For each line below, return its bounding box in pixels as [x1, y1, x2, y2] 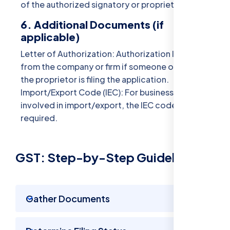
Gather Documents [26, 193, 110, 205]
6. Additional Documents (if [21, 18, 164, 31]
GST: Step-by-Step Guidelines [15, 149, 198, 165]
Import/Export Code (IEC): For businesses [21, 87, 183, 98]
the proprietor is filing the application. [21, 74, 169, 85]
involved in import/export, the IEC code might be [21, 100, 213, 111]
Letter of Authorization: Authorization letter [21, 48, 195, 60]
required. [21, 112, 57, 124]
